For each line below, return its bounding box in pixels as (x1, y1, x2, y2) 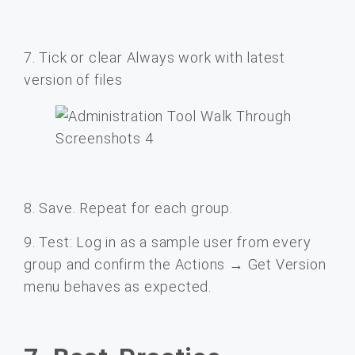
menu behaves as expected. (24, 277, 212, 295)
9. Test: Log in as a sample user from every (24, 233, 311, 250)
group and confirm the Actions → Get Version (24, 255, 326, 273)
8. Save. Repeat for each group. (24, 200, 233, 217)
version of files (24, 71, 123, 88)
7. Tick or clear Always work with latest (24, 48, 285, 66)
